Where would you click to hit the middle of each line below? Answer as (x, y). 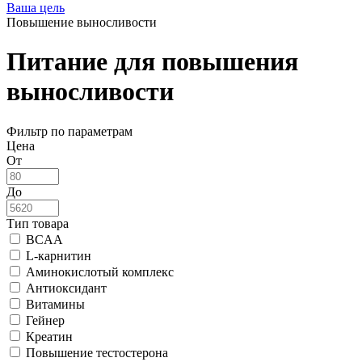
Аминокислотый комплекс (100, 271)
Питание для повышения (152, 62)
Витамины (55, 304)
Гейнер (45, 320)
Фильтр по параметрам (69, 131)
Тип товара (38, 223)
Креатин (49, 336)
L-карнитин (59, 255)
